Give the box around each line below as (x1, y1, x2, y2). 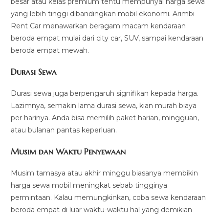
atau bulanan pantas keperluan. (11, 125, 117, 134)
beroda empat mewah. (11, 45, 89, 55)
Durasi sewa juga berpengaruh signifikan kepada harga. (11, 88, 199, 98)
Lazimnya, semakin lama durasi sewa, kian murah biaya (11, 101, 197, 110)
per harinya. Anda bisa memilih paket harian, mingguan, (11, 113, 199, 122)
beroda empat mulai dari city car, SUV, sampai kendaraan (11, 33, 204, 43)
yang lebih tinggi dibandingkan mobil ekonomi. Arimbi (11, 9, 195, 18)
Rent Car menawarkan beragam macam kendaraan (11, 21, 186, 30)
